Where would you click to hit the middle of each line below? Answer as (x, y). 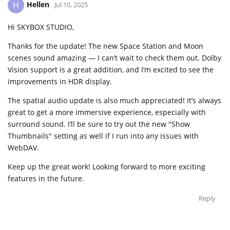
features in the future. (46, 178)
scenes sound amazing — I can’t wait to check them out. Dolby (114, 57)
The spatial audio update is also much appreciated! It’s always (114, 100)
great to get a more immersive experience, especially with (107, 112)
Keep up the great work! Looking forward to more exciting (107, 166)
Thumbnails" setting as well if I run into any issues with (103, 136)
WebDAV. (23, 147)
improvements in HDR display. (60, 81)
